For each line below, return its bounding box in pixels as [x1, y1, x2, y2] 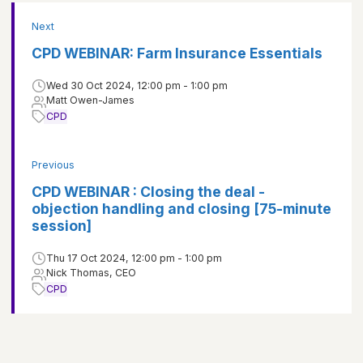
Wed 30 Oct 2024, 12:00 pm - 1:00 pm [46, 79, 228, 92]
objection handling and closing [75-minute [32, 200, 331, 218]
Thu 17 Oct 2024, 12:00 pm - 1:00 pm [46, 252, 222, 265]
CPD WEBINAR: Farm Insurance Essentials [32, 45, 322, 62]
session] [32, 217, 92, 235]
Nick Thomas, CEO [46, 267, 136, 280]
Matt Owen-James [46, 94, 135, 107]
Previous [32, 159, 75, 172]
